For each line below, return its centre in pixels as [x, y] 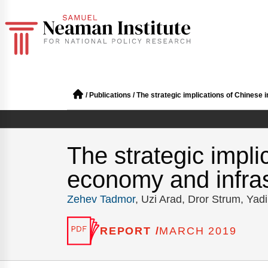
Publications [110, 95]
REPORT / [130, 231]
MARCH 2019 [198, 231]
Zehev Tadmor [101, 199]
